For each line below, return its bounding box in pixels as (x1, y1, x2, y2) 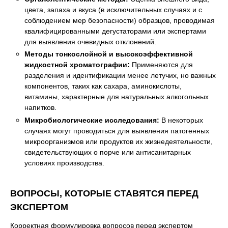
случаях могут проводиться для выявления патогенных (24, 126, 209, 135)
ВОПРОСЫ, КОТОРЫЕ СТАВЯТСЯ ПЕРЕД (10, 187, 198, 199)
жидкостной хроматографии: (24, 60, 130, 70)
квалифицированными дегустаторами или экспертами (24, 26, 206, 36)
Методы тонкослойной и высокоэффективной (24, 49, 193, 59)
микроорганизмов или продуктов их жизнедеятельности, (24, 136, 213, 146)
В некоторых (159, 115, 203, 125)
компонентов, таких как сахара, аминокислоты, (24, 81, 182, 91)
